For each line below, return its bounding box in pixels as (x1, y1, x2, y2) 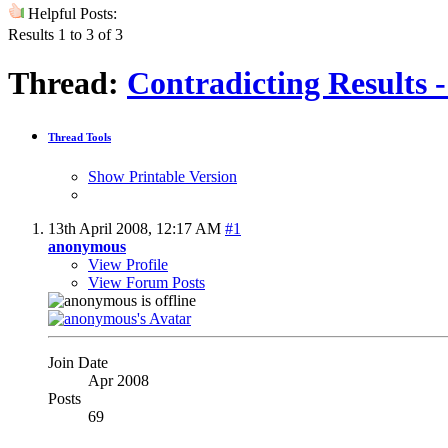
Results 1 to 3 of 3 (8, 25, 123, 43)
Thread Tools (48, 131, 111, 143)
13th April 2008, (48, 219, 156, 237)
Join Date (48, 353, 108, 371)
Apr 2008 (88, 371, 149, 389)
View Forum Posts (88, 273, 205, 291)
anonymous (48, 237, 126, 255)
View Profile (88, 255, 168, 273)
